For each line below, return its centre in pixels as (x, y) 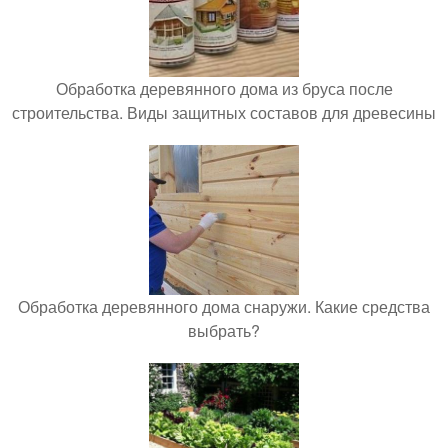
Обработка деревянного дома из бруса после (224, 88)
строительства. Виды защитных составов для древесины (224, 112)
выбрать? (224, 330)
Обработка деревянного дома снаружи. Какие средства (224, 306)
